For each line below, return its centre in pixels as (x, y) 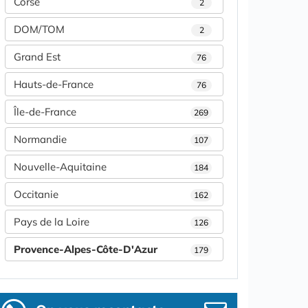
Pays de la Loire (52, 222)
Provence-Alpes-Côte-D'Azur (86, 249)
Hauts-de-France (54, 84)
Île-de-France (45, 112)
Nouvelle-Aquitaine (60, 167)
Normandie (40, 139)
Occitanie (36, 194)
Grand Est (37, 57)
